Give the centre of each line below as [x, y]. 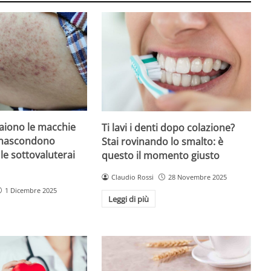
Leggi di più [129, 199]
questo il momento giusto [161, 155]
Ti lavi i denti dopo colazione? [168, 127]
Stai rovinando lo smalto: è [163, 141]
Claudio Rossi [133, 177]
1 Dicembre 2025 [31, 190]
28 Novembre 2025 [198, 177]
